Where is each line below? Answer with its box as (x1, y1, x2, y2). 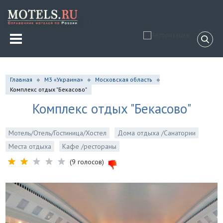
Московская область (95, 76, 153, 83)
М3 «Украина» (44, 76, 84, 83)
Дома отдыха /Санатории (117, 128, 196, 138)
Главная (10, 76, 33, 83)
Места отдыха (8, 142, 52, 151)
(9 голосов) (70, 157, 105, 167)
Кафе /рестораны (62, 142, 117, 151)
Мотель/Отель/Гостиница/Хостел (8, 128, 107, 138)
